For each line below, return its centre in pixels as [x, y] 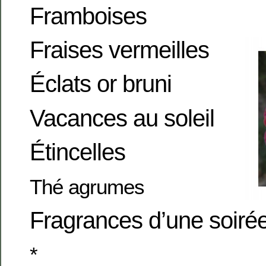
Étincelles [77, 152]
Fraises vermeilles [119, 50]
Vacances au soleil [122, 118]
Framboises [88, 16]
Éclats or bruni [101, 84]
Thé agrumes [87, 186]
